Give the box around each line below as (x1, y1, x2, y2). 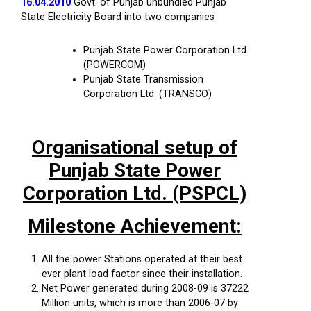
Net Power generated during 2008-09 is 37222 (42, 283, 249, 294)
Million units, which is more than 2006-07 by (42, 297, 238, 309)
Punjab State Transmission (83, 74, 203, 85)
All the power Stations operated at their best (42, 253, 242, 265)
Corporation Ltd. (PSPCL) (23, 182, 246, 205)
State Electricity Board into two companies (21, 11, 215, 23)
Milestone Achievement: (28, 215, 242, 237)
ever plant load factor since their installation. (42, 268, 242, 280)
